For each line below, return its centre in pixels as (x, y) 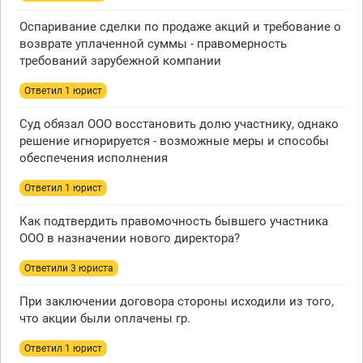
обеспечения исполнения (94, 158)
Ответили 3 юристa (69, 268)
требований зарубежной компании (120, 61)
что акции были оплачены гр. (105, 318)
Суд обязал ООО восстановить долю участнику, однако (179, 124)
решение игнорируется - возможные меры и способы (174, 141)
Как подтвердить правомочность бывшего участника (174, 221)
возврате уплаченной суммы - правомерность (153, 44)
